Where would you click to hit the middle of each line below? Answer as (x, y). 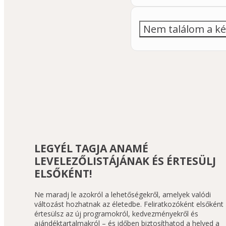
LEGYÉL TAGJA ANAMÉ (91, 149)
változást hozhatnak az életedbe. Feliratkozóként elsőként (129, 204)
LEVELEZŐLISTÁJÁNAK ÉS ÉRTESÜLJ (125, 161)
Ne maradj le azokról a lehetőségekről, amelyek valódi (123, 194)
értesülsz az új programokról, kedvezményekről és (116, 213)
